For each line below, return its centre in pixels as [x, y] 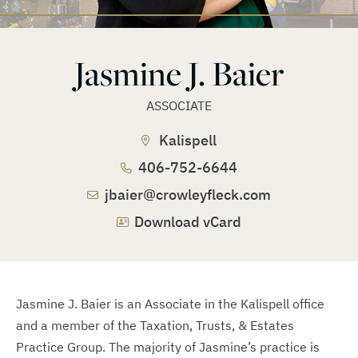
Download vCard [188, 222]
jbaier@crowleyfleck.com [188, 195]
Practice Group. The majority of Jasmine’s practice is [168, 347]
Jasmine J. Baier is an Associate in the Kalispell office [170, 304]
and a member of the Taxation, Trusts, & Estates [155, 325]
